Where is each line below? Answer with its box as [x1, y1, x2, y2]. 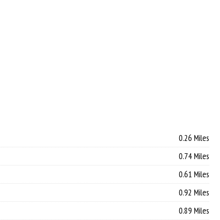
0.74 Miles [178, 150, 209, 162]
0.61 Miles [178, 168, 209, 180]
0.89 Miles [178, 204, 209, 216]
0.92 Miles [178, 186, 209, 198]
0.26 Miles [178, 132, 209, 143]
